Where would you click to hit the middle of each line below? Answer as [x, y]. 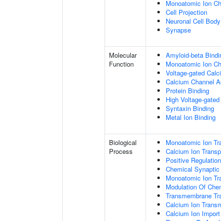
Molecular [123, 55]
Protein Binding [187, 91]
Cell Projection [186, 12]
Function [121, 64]
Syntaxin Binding [190, 108]
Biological [123, 142]
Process [121, 151]
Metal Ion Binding [191, 117]
